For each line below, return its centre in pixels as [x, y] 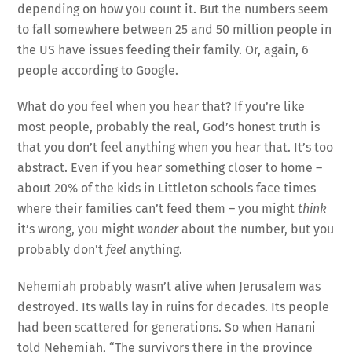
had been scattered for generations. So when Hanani [167, 328]
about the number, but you [257, 229]
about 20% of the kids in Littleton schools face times [167, 189]
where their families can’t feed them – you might [158, 209]
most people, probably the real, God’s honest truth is [169, 127]
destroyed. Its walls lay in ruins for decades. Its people [174, 307]
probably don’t [62, 250]
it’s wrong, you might [78, 229]
